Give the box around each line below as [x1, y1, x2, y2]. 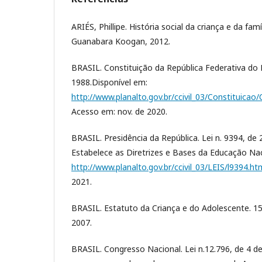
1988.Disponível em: [71, 76, 147, 88]
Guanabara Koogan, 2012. [71, 35, 170, 47]
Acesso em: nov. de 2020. [71, 105, 167, 117]
